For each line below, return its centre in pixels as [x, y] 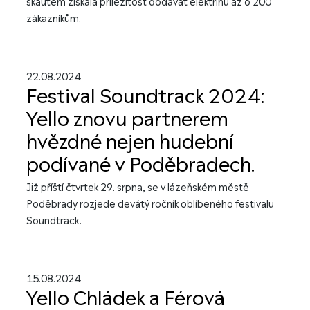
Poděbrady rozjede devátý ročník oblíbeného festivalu [150, 204]
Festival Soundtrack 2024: [145, 97]
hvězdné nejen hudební [130, 143]
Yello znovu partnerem [127, 120]
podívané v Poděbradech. [140, 165]
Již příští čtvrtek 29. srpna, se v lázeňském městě [138, 188]
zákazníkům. [54, 19]
